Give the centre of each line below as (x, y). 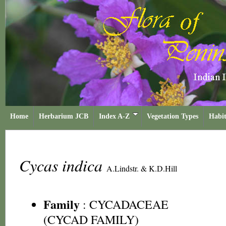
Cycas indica (63, 165)
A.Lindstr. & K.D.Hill (142, 168)
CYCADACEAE (129, 204)
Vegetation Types (173, 116)
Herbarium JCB (64, 116)
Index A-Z (114, 116)
